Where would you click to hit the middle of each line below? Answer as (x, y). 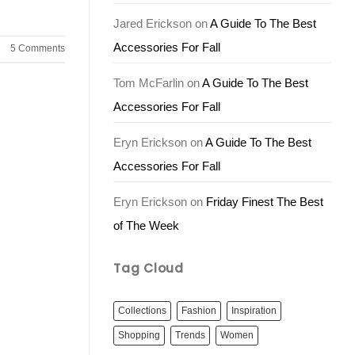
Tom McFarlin (149, 82)
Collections (142, 310)
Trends (190, 335)
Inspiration (254, 310)
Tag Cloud (149, 268)
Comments (40, 48)
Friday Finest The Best (265, 201)
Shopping (139, 335)
